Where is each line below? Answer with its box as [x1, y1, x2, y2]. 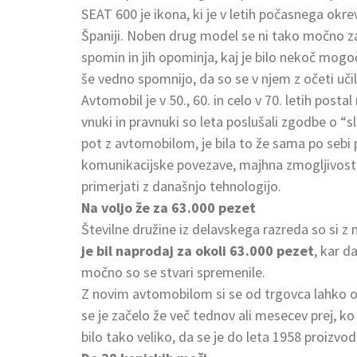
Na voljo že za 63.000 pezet [81, 198, 256, 217]
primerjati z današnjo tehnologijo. [81, 176, 281, 195]
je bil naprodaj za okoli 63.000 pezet [81, 241, 314, 260]
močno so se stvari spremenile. [81, 262, 265, 281]
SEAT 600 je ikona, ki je [81, 4, 217, 23]
